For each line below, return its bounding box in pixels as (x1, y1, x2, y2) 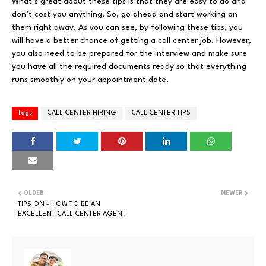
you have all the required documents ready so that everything (12, 62, 246, 71)
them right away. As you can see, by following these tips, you (12, 23, 243, 31)
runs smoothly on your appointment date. (12, 75, 169, 84)
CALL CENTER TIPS (131, 109, 191, 116)
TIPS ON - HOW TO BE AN (18, 201, 100, 208)
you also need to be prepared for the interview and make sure (12, 49, 247, 58)
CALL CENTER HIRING (47, 109, 116, 116)
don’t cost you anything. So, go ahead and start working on (12, 9, 237, 18)
